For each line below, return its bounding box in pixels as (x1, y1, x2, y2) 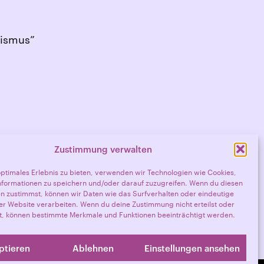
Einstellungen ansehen (144, 242, 240, 253)
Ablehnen (72, 242, 114, 253)
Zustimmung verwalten (54, 143, 152, 154)
